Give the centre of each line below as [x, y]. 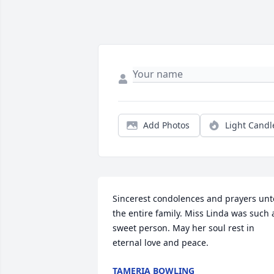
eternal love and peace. [161, 243]
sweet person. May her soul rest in [183, 228]
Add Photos [166, 125]
